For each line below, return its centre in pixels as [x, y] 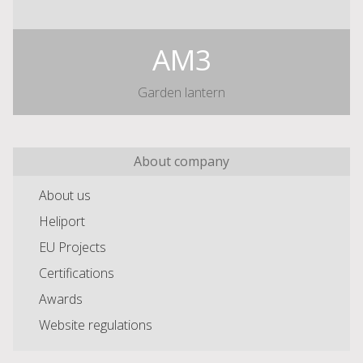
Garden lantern [181, 93]
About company [181, 162]
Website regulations [96, 325]
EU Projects [73, 248]
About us [65, 196]
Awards [61, 299]
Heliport [62, 222]
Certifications [77, 273]
